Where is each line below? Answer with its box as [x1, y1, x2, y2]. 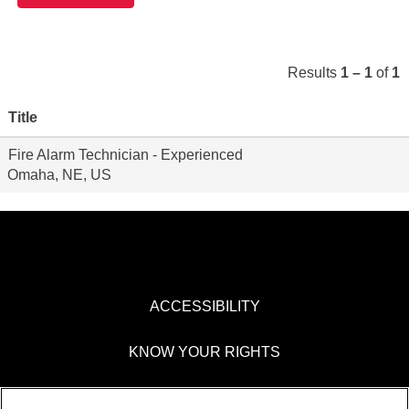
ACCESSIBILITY [149, 299, 260, 314]
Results [288, 65, 341, 80]
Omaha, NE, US [7, 167, 111, 183]
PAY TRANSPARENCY [127, 390, 282, 405]
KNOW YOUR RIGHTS [129, 344, 280, 360]
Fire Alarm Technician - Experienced [8, 147, 243, 163]
